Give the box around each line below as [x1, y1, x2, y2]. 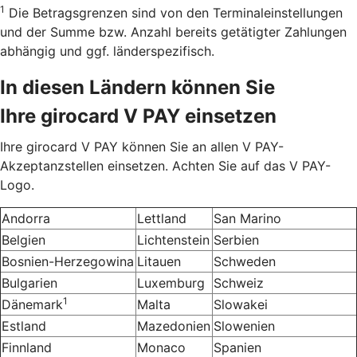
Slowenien [214, 317, 275, 334]
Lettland [137, 210, 186, 226]
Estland [2, 317, 46, 334]
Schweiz [214, 274, 264, 291]
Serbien [214, 231, 259, 248]
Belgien [2, 231, 45, 248]
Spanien [214, 339, 261, 355]
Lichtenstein [137, 231, 210, 248]
